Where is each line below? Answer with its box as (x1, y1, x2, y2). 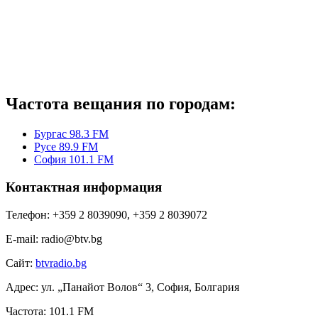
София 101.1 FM (34, 153, 114, 166)
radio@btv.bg (41, 232, 102, 245)
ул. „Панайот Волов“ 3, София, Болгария (41, 280, 239, 293)
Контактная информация (6, 179, 162, 194)
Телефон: (6, 208, 50, 221)
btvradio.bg (35, 256, 87, 269)
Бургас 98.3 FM (34, 128, 109, 141)
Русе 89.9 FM (34, 141, 98, 153)
